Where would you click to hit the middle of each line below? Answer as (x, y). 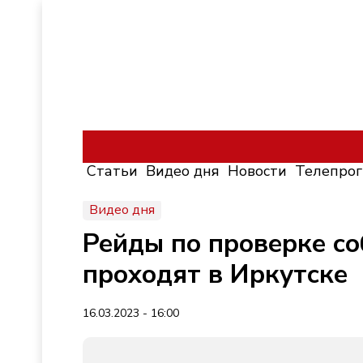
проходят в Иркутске (215, 274)
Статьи (112, 171)
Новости (257, 171)
